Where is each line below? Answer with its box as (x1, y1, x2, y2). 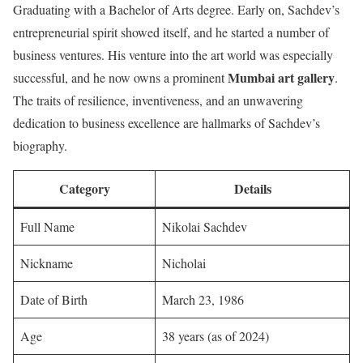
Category (58, 178, 110, 198)
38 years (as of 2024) (162, 327, 269, 344)
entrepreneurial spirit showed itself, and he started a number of (13, 23, 329, 41)
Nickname (20, 254, 73, 271)
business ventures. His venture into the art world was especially (13, 45, 333, 63)
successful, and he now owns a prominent (13, 68, 228, 86)
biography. (13, 136, 67, 154)
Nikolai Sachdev (162, 217, 247, 235)
